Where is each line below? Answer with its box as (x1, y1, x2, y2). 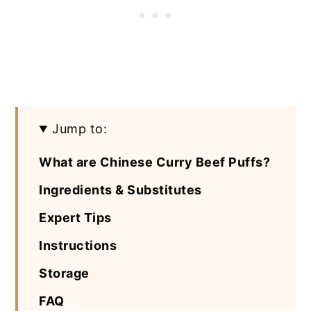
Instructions (39, 238, 117, 253)
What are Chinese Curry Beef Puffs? (39, 155, 271, 170)
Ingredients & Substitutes (39, 183, 202, 198)
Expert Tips (39, 210, 112, 226)
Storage (39, 266, 90, 281)
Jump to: (52, 121, 108, 137)
